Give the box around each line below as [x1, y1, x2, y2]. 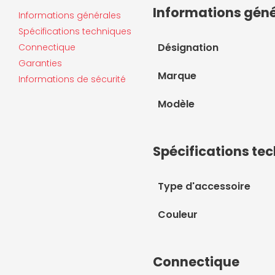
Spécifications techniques [18, 25, 131, 37]
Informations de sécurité [18, 73, 126, 85]
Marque [158, 69, 196, 83]
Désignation [158, 41, 219, 55]
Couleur [158, 207, 198, 222]
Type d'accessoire [158, 179, 250, 193]
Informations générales [18, 9, 121, 21]
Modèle [158, 97, 195, 111]
